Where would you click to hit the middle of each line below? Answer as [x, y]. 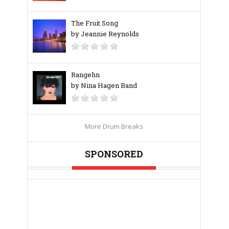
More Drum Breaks [114, 126]
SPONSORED [114, 154]
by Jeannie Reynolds [105, 33]
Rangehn [85, 74]
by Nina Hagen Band [104, 85]
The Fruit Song [95, 23]
